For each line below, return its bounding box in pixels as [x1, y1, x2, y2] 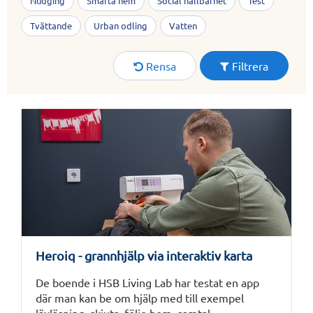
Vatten [169, 20, 197, 31]
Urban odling [94, 20, 147, 31]
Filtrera [232, 59, 268, 73]
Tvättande [30, 20, 72, 31]
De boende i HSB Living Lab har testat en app [36, 275, 259, 290]
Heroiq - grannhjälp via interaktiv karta [36, 248, 252, 263]
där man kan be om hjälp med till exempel [36, 291, 244, 305]
